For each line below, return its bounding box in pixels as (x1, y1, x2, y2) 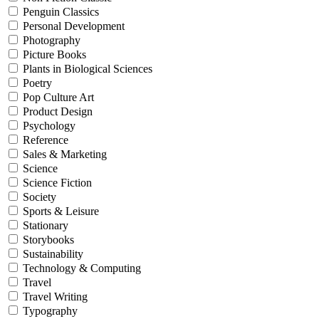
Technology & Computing (23, 262, 141, 275)
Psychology (23, 120, 75, 132)
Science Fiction (23, 177, 92, 189)
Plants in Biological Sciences (23, 63, 152, 75)
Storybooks (23, 234, 74, 246)
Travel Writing (23, 291, 88, 303)
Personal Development (23, 20, 125, 33)
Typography (23, 305, 78, 318)
